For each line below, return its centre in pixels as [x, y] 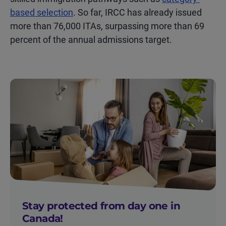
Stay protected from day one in [101, 206]
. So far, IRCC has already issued [137, 12]
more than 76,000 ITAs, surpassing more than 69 [107, 26]
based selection [42, 12]
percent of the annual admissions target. [91, 40]
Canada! [43, 218]
